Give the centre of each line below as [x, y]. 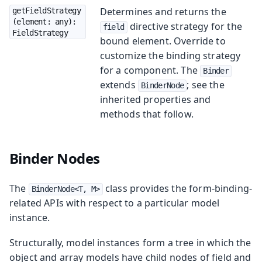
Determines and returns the [163, 11]
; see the [206, 85]
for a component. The [150, 70]
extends [119, 85]
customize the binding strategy [170, 55]
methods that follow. [146, 114]
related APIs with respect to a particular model [115, 203]
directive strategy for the [185, 26]
